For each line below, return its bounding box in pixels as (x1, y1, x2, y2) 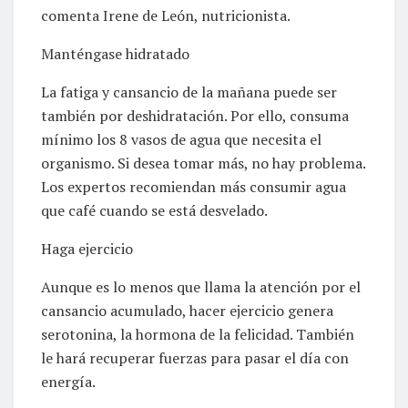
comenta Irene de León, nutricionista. (41, 5, 291, 25)
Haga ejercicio (41, 238, 133, 259)
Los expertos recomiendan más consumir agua (41, 176, 346, 197)
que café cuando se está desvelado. (41, 199, 268, 220)
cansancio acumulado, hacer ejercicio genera (41, 300, 333, 321)
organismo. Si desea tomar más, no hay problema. (41, 152, 365, 173)
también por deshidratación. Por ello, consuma (41, 105, 349, 126)
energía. (41, 371, 96, 392)
